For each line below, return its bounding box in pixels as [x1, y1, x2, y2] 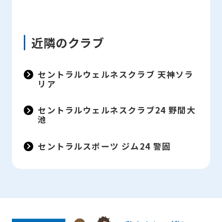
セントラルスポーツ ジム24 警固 [38, 140, 171, 152]
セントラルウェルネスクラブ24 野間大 [38, 104, 196, 116]
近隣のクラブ [31, 34, 105, 52]
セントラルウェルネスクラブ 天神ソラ [38, 68, 194, 80]
